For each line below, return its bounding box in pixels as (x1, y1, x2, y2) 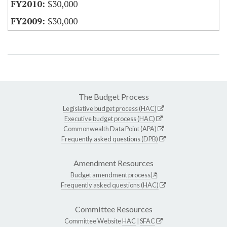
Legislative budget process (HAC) (63, 104, 157, 113)
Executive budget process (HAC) (64, 115, 155, 123)
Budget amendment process (70, 171, 150, 179)
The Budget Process (78, 92, 149, 102)
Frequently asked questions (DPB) (61, 135, 158, 143)
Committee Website (64, 217, 122, 225)
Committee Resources (74, 204, 153, 214)
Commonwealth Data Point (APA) (63, 125, 157, 133)
